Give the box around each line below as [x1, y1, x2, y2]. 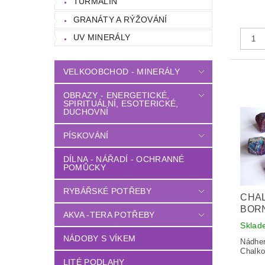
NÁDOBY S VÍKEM [63, 234, 136, 244]
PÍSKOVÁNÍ [63, 131, 109, 141]
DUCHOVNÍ [63, 107, 109, 117]
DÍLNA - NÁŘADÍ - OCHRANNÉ [63, 154, 185, 164]
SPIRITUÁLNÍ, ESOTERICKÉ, [63, 99, 179, 109]
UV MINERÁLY [73, 33, 131, 43]
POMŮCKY [63, 163, 106, 173]
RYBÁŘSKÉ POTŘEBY [63, 186, 151, 196]
